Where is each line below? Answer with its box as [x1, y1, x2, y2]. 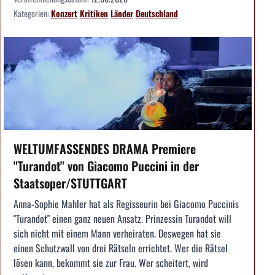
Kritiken [80, 7, 108, 20]
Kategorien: [14, 7, 51, 20]
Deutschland [136, 7, 178, 20]
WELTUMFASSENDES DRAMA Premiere [14, 139, 196, 158]
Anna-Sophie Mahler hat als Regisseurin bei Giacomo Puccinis [14, 196, 239, 211]
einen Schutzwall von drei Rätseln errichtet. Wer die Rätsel [14, 240, 228, 255]
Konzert [51, 7, 77, 20]
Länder [110, 7, 133, 20]
